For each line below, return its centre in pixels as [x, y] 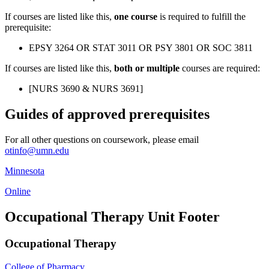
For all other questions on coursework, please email [102, 140]
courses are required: [220, 68]
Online [18, 192]
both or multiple [147, 68]
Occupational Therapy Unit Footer [112, 217]
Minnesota [25, 171]
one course [136, 17]
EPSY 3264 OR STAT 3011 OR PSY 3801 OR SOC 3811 [141, 48]
